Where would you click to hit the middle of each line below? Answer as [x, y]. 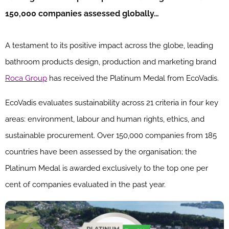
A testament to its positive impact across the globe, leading [109, 46]
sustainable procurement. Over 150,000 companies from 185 [111, 136]
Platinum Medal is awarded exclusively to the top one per [107, 168]
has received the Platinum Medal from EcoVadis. [133, 78]
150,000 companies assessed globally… [82, 14]
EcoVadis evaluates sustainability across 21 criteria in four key [112, 103]
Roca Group [26, 78]
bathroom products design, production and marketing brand [111, 62]
